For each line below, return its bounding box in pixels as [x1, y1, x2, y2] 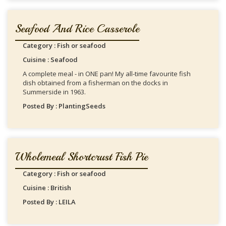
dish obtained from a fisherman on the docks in [23, 78, 168, 87]
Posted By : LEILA [23, 197, 76, 206]
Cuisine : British [23, 183, 71, 192]
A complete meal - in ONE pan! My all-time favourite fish [23, 69, 191, 78]
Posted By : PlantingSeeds [23, 101, 105, 110]
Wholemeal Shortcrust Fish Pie [15, 150, 148, 164]
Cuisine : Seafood [23, 55, 78, 64]
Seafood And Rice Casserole [15, 22, 139, 36]
